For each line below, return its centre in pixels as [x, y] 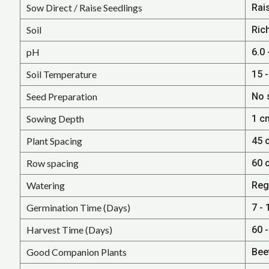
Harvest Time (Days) [69, 229]
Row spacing [52, 163]
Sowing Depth [55, 118]
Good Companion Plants [76, 252]
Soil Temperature [61, 74]
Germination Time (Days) [78, 207]
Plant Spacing [54, 141]
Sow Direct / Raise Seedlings [84, 7]
